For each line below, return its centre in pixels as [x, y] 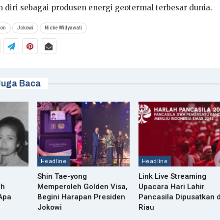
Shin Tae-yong [62, 176]
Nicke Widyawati [63, 28]
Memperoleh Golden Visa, [82, 186]
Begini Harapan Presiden [81, 197]
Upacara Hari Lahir [171, 186]
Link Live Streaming [172, 176]
